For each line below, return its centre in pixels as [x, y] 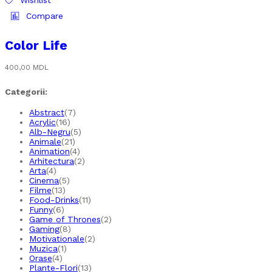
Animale [45, 142]
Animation [49, 151]
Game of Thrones [65, 219]
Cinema [44, 181]
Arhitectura [52, 161]
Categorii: [26, 91]
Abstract [47, 113]
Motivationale [57, 239]
